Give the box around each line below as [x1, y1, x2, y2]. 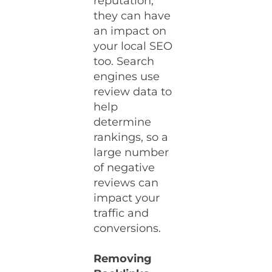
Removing [93, 252, 152, 265]
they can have [93, 9, 171, 22]
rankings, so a [93, 131, 169, 144]
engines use [93, 70, 160, 83]
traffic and [93, 206, 149, 220]
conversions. [93, 222, 161, 235]
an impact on [93, 24, 167, 38]
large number [93, 146, 169, 159]
